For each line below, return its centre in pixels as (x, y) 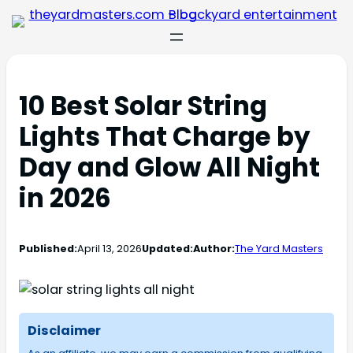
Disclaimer (64, 331)
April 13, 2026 (110, 249)
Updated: (167, 249)
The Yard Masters (279, 249)
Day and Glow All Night (169, 168)
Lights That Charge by (165, 137)
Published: (48, 249)
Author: (214, 249)
